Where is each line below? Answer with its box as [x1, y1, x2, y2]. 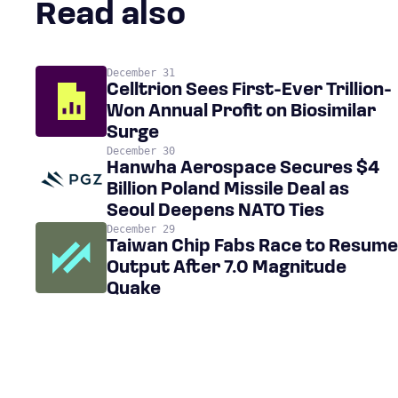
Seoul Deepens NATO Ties [107, 203, 324, 220]
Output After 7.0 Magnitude [107, 259, 346, 277]
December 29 [107, 223, 175, 235]
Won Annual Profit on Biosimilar [107, 103, 376, 121]
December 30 [107, 145, 175, 157]
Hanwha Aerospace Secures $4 [107, 160, 379, 178]
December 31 [107, 67, 175, 79]
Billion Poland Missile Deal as [107, 181, 349, 199]
